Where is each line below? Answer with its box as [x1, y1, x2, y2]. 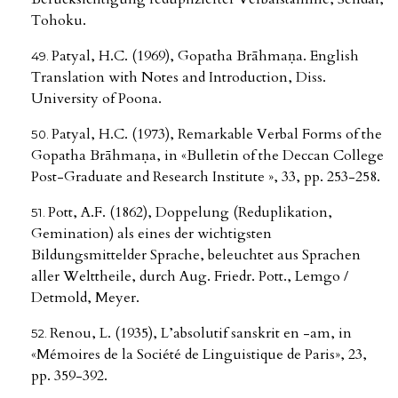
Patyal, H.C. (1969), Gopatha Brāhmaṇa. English [52, 46, 359, 67]
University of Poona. [31, 89, 162, 109]
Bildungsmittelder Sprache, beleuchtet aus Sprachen [31, 245, 361, 266]
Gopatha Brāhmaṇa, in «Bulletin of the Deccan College [31, 146, 384, 166]
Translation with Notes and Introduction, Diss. [31, 68, 326, 88]
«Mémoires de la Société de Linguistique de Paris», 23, [31, 345, 367, 365]
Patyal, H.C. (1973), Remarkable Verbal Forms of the [52, 124, 382, 145]
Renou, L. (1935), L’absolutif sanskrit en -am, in [50, 323, 352, 344]
